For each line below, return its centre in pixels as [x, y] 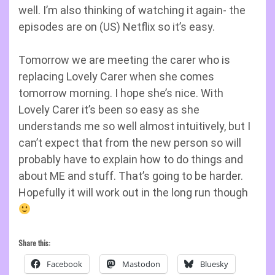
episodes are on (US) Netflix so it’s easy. [117, 27]
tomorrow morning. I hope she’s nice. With [121, 93]
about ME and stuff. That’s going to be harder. [131, 176]
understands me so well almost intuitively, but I [134, 126]
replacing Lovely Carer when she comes [116, 76]
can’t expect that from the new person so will [130, 143]
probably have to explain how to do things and [131, 159]
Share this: [34, 243]
